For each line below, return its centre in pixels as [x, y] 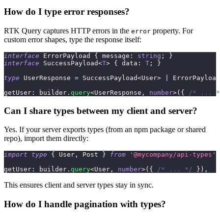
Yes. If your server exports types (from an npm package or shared [105, 130]
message [114, 55]
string [149, 55]
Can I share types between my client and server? [101, 110]
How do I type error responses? [67, 12]
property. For [172, 30]
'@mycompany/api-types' [173, 155]
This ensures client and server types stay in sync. [79, 185]
